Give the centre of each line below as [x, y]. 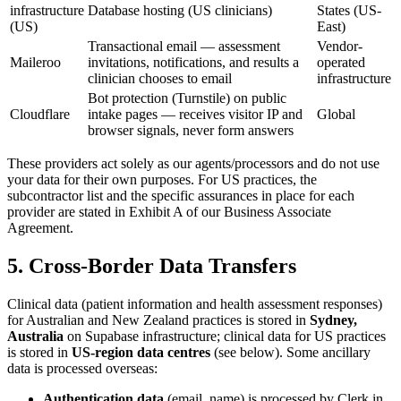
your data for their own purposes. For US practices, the [162, 179]
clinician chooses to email [160, 78]
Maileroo [35, 62]
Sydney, [333, 320]
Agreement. [40, 227]
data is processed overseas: [82, 368]
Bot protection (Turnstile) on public [187, 98]
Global [336, 114]
